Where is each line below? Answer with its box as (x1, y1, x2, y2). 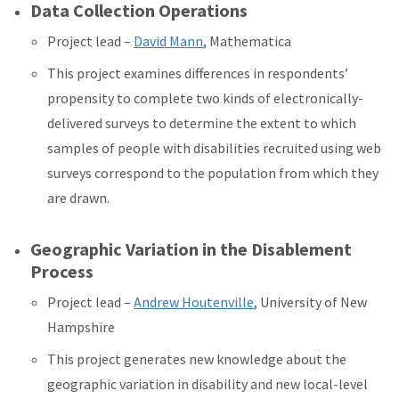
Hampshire (47, 318, 116, 337)
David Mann (134, 32, 204, 51)
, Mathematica (203, 32, 292, 51)
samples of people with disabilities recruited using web (47, 139, 382, 158)
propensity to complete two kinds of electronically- (47, 89, 364, 108)
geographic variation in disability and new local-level (47, 375, 369, 394)
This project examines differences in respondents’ (47, 64, 349, 83)
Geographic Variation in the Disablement (30, 238, 353, 261)
